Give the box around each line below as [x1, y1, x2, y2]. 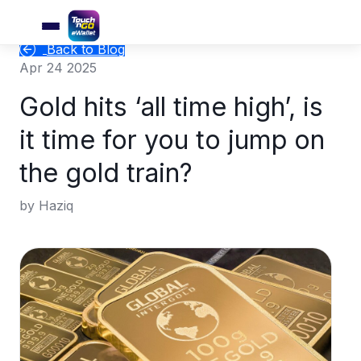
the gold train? [19, 157, 193, 189]
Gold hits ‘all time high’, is [19, 91, 323, 122]
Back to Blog [47, 41, 125, 58]
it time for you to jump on [19, 124, 325, 156]
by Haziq [19, 197, 73, 214]
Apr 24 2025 [19, 60, 97, 76]
